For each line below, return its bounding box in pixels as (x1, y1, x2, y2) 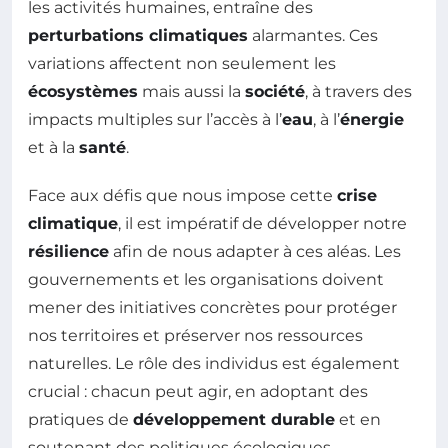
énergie (340, 109, 404, 129)
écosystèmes (28, 81, 138, 101)
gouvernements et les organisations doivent (28, 269, 384, 289)
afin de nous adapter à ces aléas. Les (109, 241, 401, 261)
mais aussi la (138, 81, 245, 101)
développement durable (133, 409, 335, 429)
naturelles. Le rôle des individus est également (28, 353, 400, 373)
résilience (28, 241, 109, 261)
